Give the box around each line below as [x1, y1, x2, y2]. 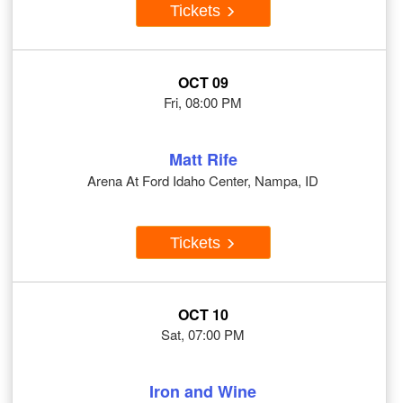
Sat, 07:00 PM [161, 325, 245, 345]
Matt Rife [168, 148, 237, 172]
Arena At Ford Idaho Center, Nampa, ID [87, 171, 318, 191]
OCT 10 [177, 304, 228, 326]
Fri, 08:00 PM [164, 93, 242, 112]
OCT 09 [177, 72, 228, 94]
